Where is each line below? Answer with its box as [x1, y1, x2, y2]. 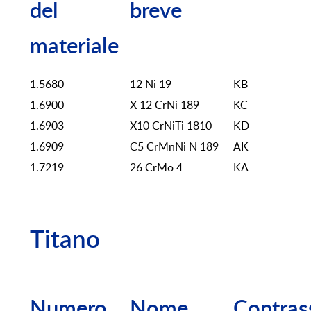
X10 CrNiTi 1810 [130, 120, 212, 132]
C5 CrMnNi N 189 [130, 141, 219, 153]
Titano [30, 228, 100, 253]
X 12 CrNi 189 [130, 99, 199, 111]
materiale [30, 36, 119, 58]
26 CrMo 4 [130, 162, 183, 174]
